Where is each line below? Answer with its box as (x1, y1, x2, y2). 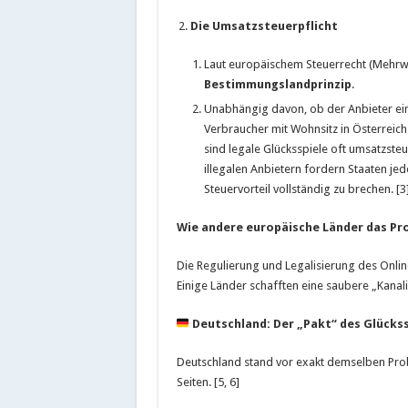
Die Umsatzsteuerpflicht (189, 18, 338, 33)
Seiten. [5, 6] (176, 374, 240, 389)
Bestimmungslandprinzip (203, 76, 352, 91)
